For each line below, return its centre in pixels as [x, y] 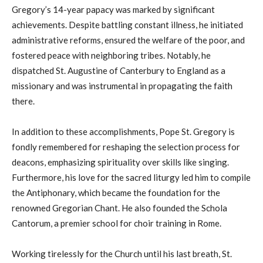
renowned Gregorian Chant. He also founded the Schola [119, 208]
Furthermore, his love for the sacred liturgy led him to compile [131, 178]
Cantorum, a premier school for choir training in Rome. [117, 223]
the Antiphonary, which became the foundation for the [116, 193]
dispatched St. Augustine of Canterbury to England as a [119, 71]
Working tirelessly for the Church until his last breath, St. [122, 254]
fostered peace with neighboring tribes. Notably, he [111, 55]
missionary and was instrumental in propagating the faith [122, 86]
